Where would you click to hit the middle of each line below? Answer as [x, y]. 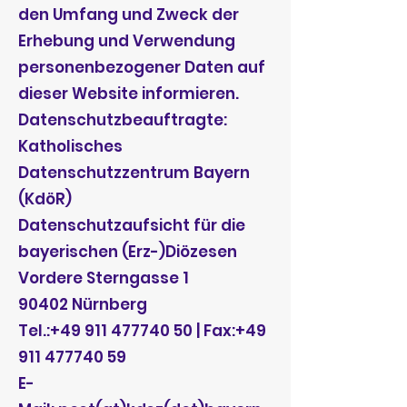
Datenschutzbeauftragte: [123, 120]
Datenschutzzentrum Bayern [134, 173]
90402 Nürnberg [83, 304]
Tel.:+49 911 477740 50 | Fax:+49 [142, 331]
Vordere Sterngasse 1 [104, 278]
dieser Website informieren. [129, 94]
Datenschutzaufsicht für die [132, 225]
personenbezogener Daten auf [142, 67]
